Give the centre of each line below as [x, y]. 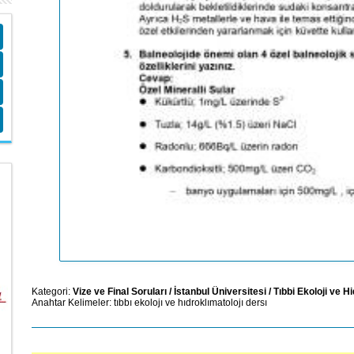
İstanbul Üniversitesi [220, 291]
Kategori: [52, 291]
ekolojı [149, 302]
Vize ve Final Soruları [120, 291]
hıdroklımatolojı [211, 302]
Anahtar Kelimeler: [73, 302]
